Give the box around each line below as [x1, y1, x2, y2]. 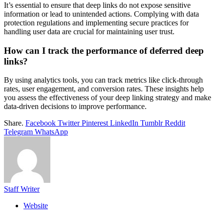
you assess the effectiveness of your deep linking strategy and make [4, 93, 211, 102]
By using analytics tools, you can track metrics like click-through [4, 76, 203, 85]
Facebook [25, 119, 56, 128]
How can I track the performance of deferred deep [4, 45, 204, 56]
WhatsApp [35, 128, 68, 136]
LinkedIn [110, 119, 138, 128]
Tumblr [140, 119, 163, 128]
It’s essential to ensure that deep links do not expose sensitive [4, 1, 191, 10]
